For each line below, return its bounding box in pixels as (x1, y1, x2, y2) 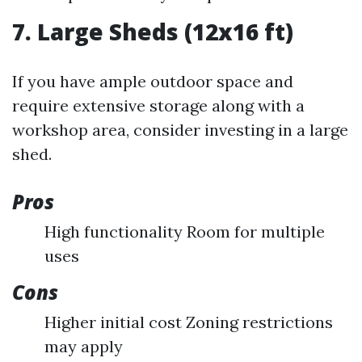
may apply (44, 336, 123, 357)
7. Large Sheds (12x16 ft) (12, 16, 293, 48)
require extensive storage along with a (12, 95, 305, 116)
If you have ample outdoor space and (12, 71, 293, 92)
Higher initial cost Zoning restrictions (44, 312, 333, 333)
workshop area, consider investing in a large (12, 120, 348, 141)
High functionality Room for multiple (44, 221, 325, 242)
